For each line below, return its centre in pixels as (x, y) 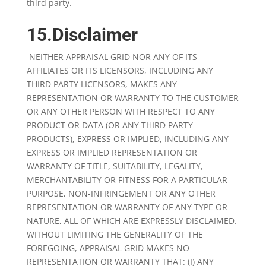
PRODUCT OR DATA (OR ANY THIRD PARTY (110, 125)
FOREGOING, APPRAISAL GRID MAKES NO (108, 248)
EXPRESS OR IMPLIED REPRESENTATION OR (112, 152)
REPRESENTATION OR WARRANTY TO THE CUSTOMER (132, 98)
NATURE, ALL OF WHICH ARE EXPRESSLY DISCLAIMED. (132, 221)
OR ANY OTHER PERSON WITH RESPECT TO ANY (121, 111)
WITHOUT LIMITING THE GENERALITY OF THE (115, 234)
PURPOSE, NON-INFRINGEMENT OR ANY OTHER (121, 193)
